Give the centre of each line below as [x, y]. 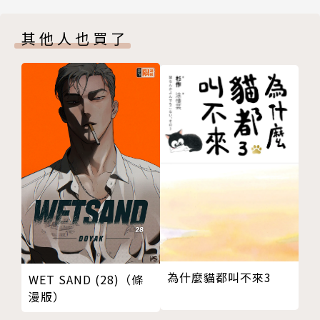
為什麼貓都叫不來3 [219, 277]
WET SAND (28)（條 [86, 280]
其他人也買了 [75, 39]
